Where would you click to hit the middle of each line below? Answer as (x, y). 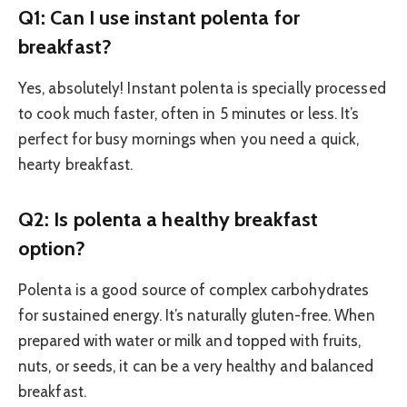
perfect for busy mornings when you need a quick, (189, 139)
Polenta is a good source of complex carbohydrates (194, 290)
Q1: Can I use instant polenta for (159, 18)
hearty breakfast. (76, 165)
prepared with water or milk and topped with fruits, (190, 341)
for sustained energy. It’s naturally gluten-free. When (197, 316)
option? (52, 248)
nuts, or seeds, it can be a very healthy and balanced (196, 367)
